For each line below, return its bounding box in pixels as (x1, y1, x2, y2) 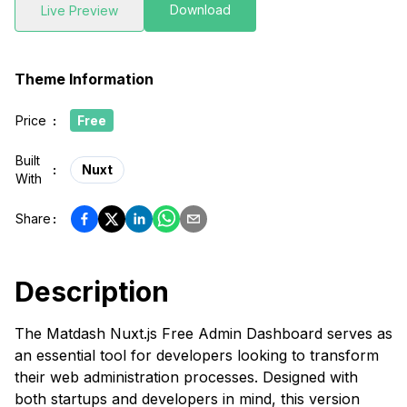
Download (170, 2, 231, 17)
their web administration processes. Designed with (15, 368, 358, 386)
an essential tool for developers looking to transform (15, 346, 379, 364)
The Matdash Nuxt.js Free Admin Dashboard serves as (15, 324, 392, 342)
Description (15, 275, 169, 308)
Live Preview (41, 3, 118, 18)
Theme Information (15, 70, 154, 88)
